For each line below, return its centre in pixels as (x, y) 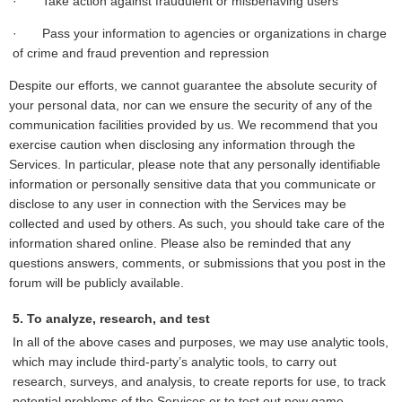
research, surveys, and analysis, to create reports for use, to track (199, 382)
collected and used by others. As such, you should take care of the (197, 224)
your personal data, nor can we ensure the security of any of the (191, 105)
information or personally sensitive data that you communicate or (192, 184)
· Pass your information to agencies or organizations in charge (200, 34)
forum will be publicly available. (96, 283)
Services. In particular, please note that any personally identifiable (195, 165)
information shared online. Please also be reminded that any (180, 244)
